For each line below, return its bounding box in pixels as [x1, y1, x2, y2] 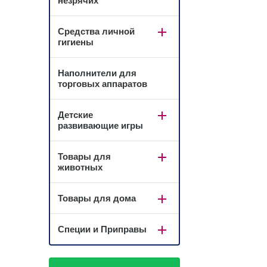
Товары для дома [58, 193, 136, 203]
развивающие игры [58, 120, 143, 131]
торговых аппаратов [58, 79, 147, 89]
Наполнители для [58, 68, 136, 78]
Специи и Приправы [58, 224, 147, 234]
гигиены [58, 37, 94, 47]
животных [58, 162, 103, 172]
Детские [58, 110, 93, 120]
